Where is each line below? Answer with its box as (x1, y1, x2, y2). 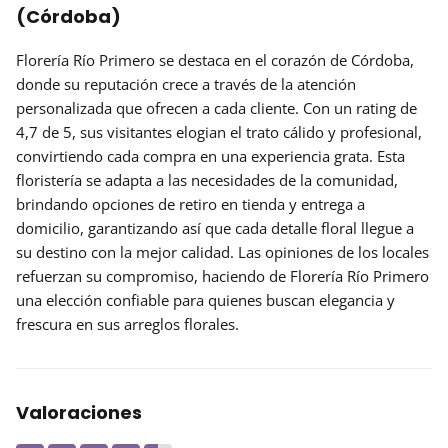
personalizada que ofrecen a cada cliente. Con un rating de (16, 97, 417, 118)
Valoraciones (16, 399, 142, 425)
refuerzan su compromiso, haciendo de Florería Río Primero (16, 265, 429, 286)
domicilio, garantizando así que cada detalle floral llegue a (16, 217, 414, 238)
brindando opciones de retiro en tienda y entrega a (16, 193, 365, 214)
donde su (16, 73, 84, 94)
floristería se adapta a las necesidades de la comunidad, (16, 169, 398, 190)
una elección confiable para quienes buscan (16, 289, 319, 310)
